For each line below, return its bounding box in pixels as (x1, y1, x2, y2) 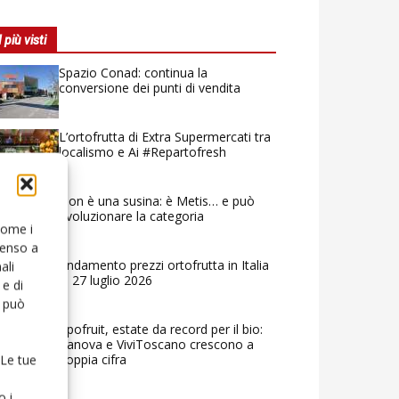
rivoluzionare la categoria (59, 207, 204, 224)
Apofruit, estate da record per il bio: (59, 320, 263, 338)
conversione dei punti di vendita (59, 78, 240, 96)
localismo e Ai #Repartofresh (59, 142, 226, 160)
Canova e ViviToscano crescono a (59, 335, 254, 353)
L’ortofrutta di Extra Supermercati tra (59, 127, 271, 145)
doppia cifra (59, 350, 126, 368)
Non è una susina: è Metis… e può (59, 191, 255, 209)
